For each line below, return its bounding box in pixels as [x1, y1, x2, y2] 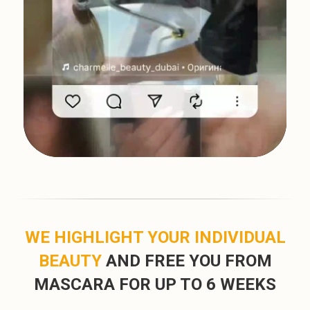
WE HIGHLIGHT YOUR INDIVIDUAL [24, 227, 286, 247]
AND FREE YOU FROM [101, 250, 272, 271]
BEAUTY [38, 250, 102, 271]
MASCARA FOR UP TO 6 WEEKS [34, 274, 276, 294]
